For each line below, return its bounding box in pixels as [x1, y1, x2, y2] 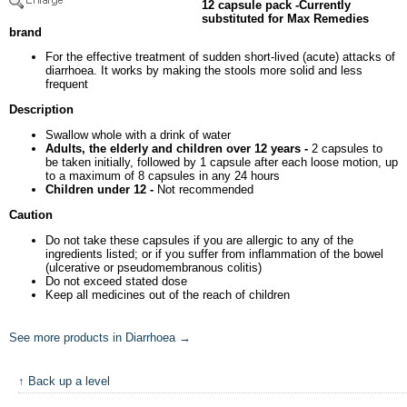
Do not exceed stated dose [45, 273, 187, 288]
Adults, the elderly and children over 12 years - [45, 142, 308, 156]
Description [9, 103, 74, 117]
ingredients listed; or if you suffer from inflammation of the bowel [45, 246, 383, 261]
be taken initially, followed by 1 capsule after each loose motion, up [45, 155, 398, 170]
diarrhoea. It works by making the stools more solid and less [45, 64, 362, 78]
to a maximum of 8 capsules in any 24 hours [45, 169, 280, 184]
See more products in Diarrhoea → [9, 331, 191, 345]
